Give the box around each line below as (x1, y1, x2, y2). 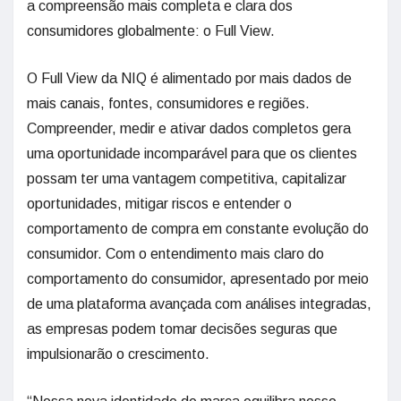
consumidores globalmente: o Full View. (27, 23, 275, 38)
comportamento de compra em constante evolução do (27, 221, 369, 236)
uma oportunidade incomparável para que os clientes (27, 146, 357, 161)
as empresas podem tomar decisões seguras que (27, 321, 337, 337)
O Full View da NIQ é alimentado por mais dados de (27, 71, 352, 86)
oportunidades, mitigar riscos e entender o (27, 196, 292, 211)
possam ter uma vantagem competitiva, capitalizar (27, 171, 346, 186)
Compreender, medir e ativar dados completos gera (27, 121, 351, 136)
